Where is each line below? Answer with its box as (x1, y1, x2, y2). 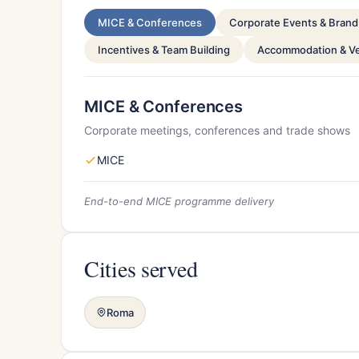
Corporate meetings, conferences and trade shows (84, 123, 350, 137)
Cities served (84, 252, 198, 284)
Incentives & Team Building (98, 42, 230, 56)
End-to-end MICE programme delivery (84, 194, 274, 208)
